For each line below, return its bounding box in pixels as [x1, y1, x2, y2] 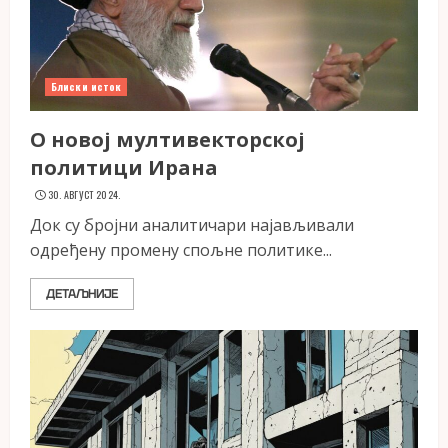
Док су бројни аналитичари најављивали [30, 214, 354, 236]
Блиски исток [51, 79, 122, 94]
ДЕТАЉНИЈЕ [46, 286, 118, 302]
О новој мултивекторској [30, 126, 305, 153]
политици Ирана [30, 154, 218, 181]
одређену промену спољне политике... [30, 239, 332, 261]
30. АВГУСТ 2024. [47, 187, 121, 202]
